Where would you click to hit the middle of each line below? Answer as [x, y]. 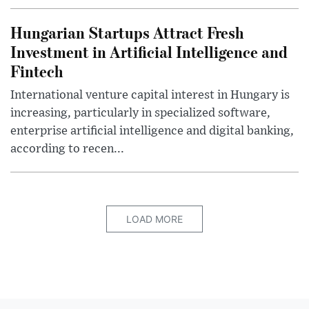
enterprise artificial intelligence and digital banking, [152, 131]
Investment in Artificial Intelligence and [149, 52]
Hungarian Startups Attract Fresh [127, 32]
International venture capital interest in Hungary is [150, 96]
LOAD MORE [154, 219]
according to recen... [67, 149]
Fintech [37, 71]
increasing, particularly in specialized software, [140, 113]
